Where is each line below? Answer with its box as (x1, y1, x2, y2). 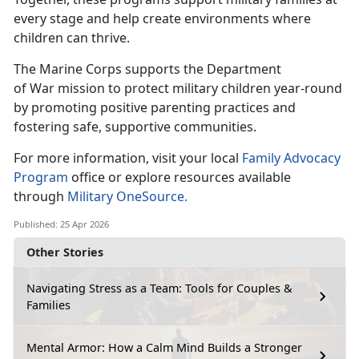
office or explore (68, 167, 171, 186)
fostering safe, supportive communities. (14, 117, 260, 135)
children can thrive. (14, 28, 130, 46)
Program (14, 167, 68, 186)
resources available (171, 167, 291, 186)
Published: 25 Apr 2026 (14, 217, 109, 230)
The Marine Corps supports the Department (14, 59, 281, 78)
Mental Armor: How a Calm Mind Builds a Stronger (26, 339, 302, 355)
